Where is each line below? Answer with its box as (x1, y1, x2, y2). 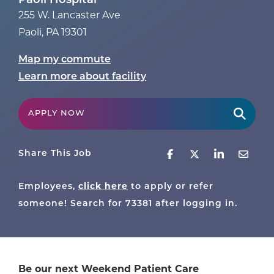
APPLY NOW (28, 109, 85, 118)
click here (78, 182, 128, 192)
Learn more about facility (18, 72, 146, 83)
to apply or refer (131, 182, 213, 192)
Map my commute (18, 55, 111, 65)
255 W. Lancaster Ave (18, 11, 120, 21)
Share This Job (18, 149, 92, 159)
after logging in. (152, 199, 237, 209)
